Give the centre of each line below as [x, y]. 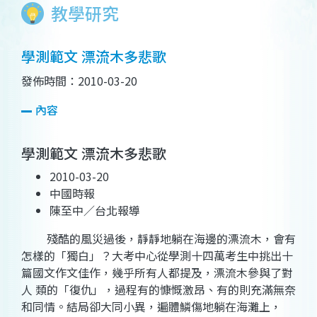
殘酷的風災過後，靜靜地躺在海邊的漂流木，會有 [158, 239]
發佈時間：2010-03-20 [79, 81]
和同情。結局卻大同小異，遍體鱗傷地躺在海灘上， [151, 307]
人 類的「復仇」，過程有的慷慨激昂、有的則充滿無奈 [158, 290]
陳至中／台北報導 [95, 211]
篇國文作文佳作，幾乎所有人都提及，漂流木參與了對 [157, 273]
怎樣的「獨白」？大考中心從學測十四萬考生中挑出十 [157, 256]
